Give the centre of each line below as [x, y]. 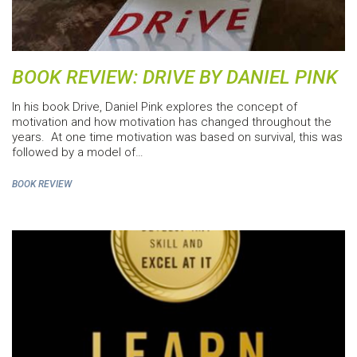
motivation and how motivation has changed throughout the [172, 122]
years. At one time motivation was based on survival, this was [177, 137]
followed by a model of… [78, 152]
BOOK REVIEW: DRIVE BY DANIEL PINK [175, 77]
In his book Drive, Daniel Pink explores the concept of [155, 106]
